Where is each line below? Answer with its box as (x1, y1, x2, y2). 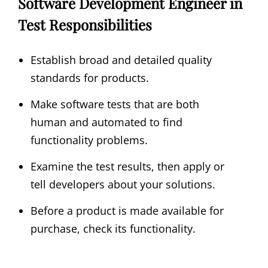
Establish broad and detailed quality (31, 53, 212, 68)
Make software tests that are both (31, 97, 199, 112)
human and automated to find (31, 115, 182, 130)
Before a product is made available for (31, 203, 224, 218)
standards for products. (31, 71, 149, 86)
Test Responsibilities (18, 14, 152, 34)
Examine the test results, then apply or (31, 159, 224, 174)
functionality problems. (31, 133, 148, 148)
